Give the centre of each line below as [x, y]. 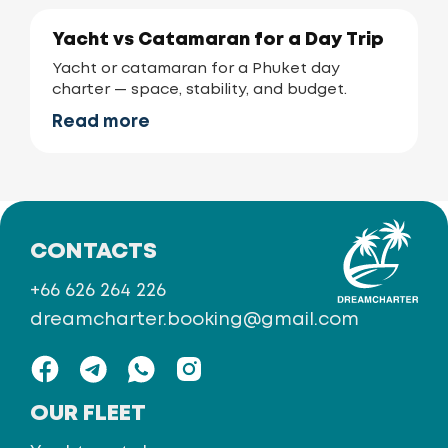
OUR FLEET [88, 414]
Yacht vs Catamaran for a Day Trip [218, 40]
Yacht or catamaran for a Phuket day [196, 69]
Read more [101, 122]
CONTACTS [93, 252]
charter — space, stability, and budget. [199, 90]
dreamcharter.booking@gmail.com [194, 320]
